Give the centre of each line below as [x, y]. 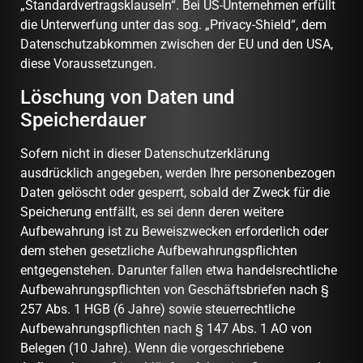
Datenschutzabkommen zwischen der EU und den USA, [177, 45]
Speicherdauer [83, 120]
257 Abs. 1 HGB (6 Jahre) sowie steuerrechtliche [158, 309]
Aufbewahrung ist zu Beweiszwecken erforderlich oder [174, 231]
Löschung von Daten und [128, 97]
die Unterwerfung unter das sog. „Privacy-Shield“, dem [173, 25]
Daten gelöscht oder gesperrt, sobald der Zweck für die [175, 192]
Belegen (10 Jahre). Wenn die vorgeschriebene [152, 348]
